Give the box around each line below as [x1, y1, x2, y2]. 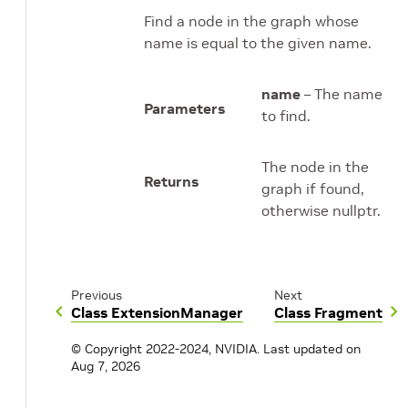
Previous [71, 287, 122, 304]
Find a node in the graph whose [144, 12, 359, 31]
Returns [144, 172, 199, 191]
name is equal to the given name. [144, 34, 372, 53]
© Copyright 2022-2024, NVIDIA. [71, 341, 260, 358]
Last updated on [263, 341, 361, 358]
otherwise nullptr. [261, 201, 381, 220]
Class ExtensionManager [71, 303, 243, 322]
